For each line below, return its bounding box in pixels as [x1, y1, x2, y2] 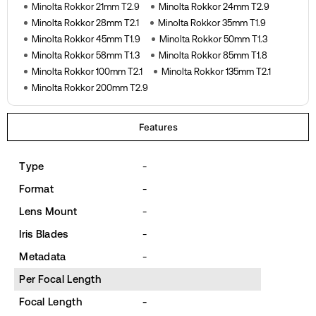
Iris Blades [19, 227, 68, 240]
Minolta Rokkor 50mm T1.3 [159, 33, 267, 44]
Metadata [19, 250, 66, 262]
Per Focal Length [19, 272, 102, 285]
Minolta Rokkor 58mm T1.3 [31, 49, 140, 61]
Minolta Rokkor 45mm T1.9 [31, 33, 140, 44]
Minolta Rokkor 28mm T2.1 [31, 17, 139, 28]
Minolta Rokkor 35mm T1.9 [157, 17, 266, 28]
